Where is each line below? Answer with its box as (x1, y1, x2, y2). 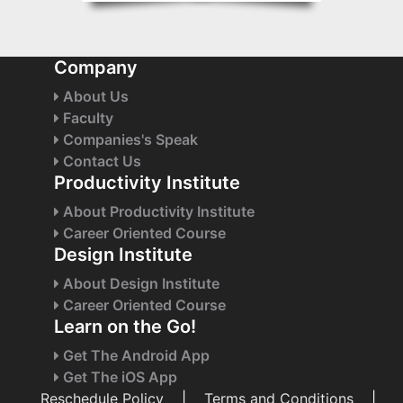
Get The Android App (58, 346, 210, 365)
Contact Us (58, 152, 141, 171)
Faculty (58, 109, 113, 128)
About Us (58, 87, 129, 106)
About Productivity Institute (58, 202, 255, 221)
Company (53, 57, 138, 79)
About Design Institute (58, 274, 219, 293)
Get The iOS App (58, 368, 177, 387)
